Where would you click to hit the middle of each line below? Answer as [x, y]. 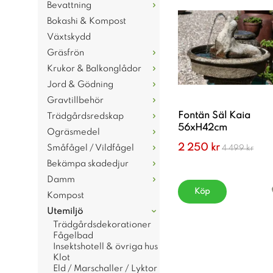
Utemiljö [65, 211]
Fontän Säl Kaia [214, 116]
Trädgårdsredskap [85, 116]
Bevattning [69, 5]
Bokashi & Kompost [87, 21]
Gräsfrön [66, 53]
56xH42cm [203, 128]
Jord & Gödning [80, 85]
